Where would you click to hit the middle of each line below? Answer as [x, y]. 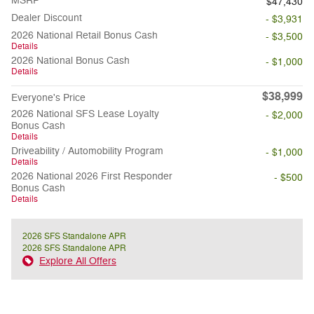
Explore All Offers [78, 261]
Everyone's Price [48, 98]
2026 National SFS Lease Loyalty [85, 114]
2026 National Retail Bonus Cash [84, 36]
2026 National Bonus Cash [70, 61]
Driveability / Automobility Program [87, 151]
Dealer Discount [47, 18]
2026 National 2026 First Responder [92, 177]
